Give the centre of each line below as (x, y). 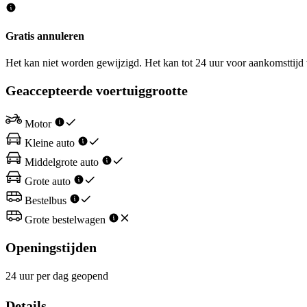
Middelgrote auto (62, 162)
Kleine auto (50, 143)
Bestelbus (46, 201)
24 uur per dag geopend (57, 276)
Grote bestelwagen (65, 220)
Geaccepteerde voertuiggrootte (97, 90)
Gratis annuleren (45, 36)
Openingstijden (51, 247)
